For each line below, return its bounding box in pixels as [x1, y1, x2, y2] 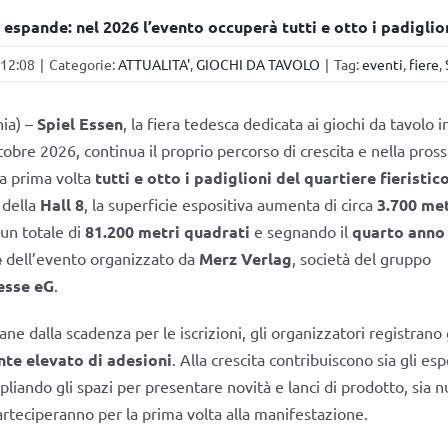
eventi [361, 54, 403, 73]
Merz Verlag [198, 247, 292, 269]
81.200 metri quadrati [84, 220, 250, 242]
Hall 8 [39, 193, 84, 215]
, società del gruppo [291, 247, 431, 268]
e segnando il [249, 220, 352, 241]
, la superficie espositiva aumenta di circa [83, 193, 377, 214]
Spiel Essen [36, 112, 123, 134]
